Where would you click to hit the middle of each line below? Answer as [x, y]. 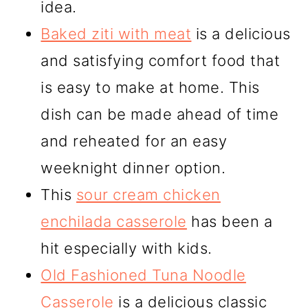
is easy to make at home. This [150, 87]
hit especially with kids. [126, 248]
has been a [230, 221]
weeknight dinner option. [133, 167]
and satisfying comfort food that [161, 60]
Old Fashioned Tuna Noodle [143, 275]
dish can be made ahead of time [160, 114]
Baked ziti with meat [116, 33]
